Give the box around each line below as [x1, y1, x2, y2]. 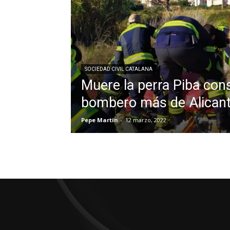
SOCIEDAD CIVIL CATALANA [85, 66, 152, 72]
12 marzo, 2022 [125, 116, 166, 124]
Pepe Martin [81, 116, 118, 124]
